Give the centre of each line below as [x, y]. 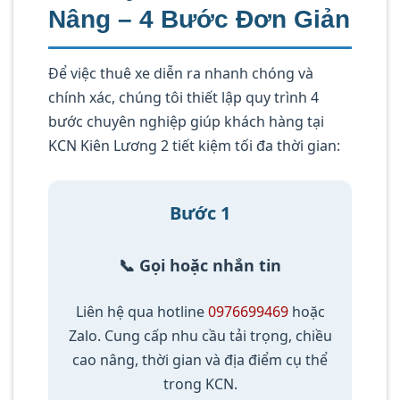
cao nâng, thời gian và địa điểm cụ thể [200, 359]
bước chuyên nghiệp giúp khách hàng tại [186, 122]
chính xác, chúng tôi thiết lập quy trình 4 [183, 98]
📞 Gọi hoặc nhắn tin [200, 266]
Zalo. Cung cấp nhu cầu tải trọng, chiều [200, 335]
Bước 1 [200, 213]
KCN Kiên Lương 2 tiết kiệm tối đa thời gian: [194, 146]
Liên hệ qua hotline [142, 311]
